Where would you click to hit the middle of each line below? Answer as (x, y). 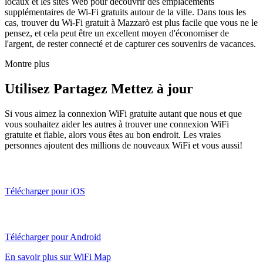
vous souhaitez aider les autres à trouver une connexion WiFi (117, 124)
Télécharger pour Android (53, 237)
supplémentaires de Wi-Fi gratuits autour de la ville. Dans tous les (125, 12)
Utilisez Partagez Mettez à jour (99, 88)
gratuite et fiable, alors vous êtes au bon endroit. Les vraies (113, 134)
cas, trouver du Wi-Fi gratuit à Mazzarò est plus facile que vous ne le (131, 22)
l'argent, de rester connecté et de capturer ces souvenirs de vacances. (130, 43)
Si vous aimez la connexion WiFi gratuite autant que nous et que (123, 113)
